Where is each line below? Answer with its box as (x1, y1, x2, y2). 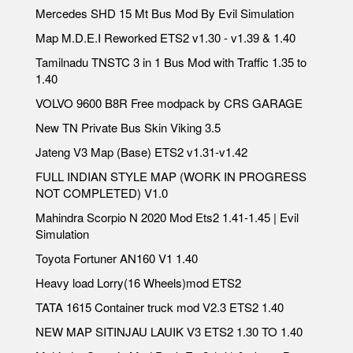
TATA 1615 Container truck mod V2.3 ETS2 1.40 (35, 299, 284, 315)
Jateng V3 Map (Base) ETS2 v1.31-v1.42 (35, 143, 247, 160)
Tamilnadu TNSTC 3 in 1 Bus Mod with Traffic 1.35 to (35, 54, 307, 70)
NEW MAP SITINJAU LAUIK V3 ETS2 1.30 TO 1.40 (35, 323, 303, 340)
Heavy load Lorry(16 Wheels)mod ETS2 (35, 274, 241, 291)
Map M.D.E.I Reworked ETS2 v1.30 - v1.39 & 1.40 (35, 29, 295, 46)
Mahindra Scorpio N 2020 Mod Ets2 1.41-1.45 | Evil (35, 209, 299, 225)
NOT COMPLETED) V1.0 (35, 184, 168, 201)
